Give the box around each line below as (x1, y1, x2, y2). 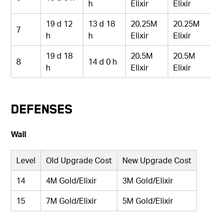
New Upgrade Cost (122, 154, 192, 165)
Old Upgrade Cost (46, 154, 112, 165)
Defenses (11, 101, 73, 116)
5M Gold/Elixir (122, 195, 174, 206)
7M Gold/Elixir (46, 195, 97, 206)
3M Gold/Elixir (122, 175, 174, 185)
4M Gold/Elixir (46, 175, 97, 185)
